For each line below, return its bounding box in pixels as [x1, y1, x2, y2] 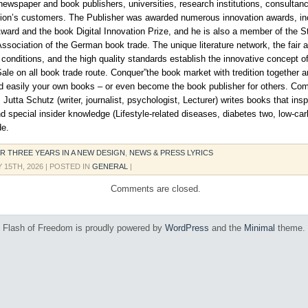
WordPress [165, 223, 209, 233]
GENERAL [92, 162, 128, 170]
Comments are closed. [110, 184, 201, 194]
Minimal [244, 223, 275, 233]
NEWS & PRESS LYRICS [129, 148, 213, 157]
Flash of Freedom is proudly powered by [3, 223, 165, 233]
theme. [275, 223, 305, 233]
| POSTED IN [45, 162, 92, 170]
